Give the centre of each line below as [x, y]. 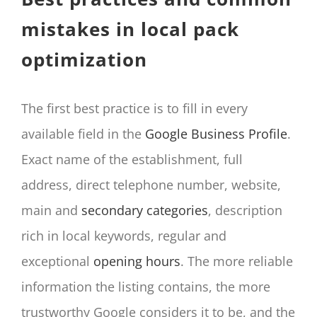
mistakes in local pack [130, 29]
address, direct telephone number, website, [151, 184]
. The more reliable [237, 261]
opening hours [137, 261]
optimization [84, 60]
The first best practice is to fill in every [134, 108]
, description [245, 210]
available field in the [83, 133]
